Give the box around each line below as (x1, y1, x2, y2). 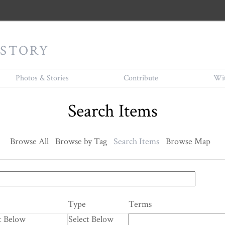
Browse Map (166, 136, 210, 148)
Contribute (124, 73, 159, 83)
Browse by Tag (55, 136, 107, 148)
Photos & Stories (15, 73, 69, 83)
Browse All (10, 136, 49, 148)
